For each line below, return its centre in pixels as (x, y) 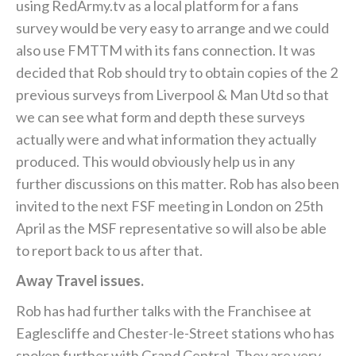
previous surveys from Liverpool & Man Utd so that (172, 95)
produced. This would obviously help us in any (155, 162)
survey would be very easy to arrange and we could (172, 28)
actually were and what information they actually (166, 139)
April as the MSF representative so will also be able (171, 228)
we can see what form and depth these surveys (161, 117)
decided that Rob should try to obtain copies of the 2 (177, 73)
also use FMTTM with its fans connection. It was (166, 50)
